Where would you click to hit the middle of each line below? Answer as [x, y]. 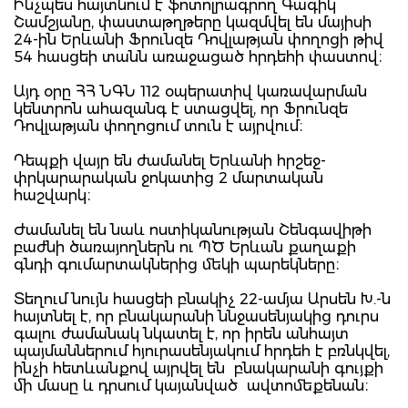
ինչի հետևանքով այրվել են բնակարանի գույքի [199, 368]
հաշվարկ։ [52, 195]
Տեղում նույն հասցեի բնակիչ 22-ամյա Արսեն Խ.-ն [202, 299]
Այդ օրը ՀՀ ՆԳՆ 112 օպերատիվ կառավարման [190, 91]
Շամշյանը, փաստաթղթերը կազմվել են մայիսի [193, 22]
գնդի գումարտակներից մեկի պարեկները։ [177, 264]
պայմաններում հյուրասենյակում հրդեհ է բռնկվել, [202, 351]
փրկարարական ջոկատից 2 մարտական [168, 178]
